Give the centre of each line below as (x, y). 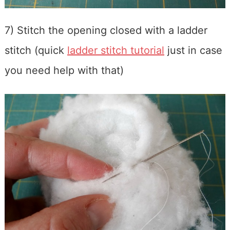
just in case (193, 50)
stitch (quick (36, 50)
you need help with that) (64, 70)
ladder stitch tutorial (116, 50)
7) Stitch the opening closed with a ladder (106, 30)
